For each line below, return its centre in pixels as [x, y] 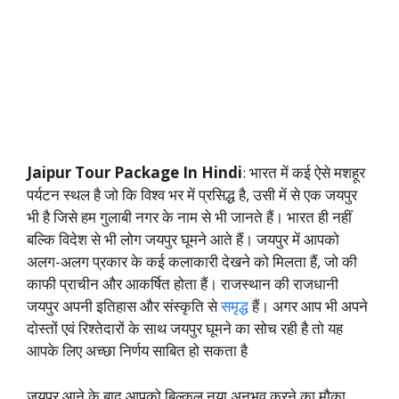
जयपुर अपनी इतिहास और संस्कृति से [124, 306]
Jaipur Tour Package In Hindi [134, 173]
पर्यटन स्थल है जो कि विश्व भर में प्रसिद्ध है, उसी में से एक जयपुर [192, 195]
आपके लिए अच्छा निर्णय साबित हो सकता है [137, 351]
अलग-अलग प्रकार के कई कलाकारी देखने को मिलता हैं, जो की [192, 262]
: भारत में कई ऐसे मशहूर [304, 173]
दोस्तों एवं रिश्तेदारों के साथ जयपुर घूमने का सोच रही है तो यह [185, 329]
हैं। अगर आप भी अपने [308, 306]
